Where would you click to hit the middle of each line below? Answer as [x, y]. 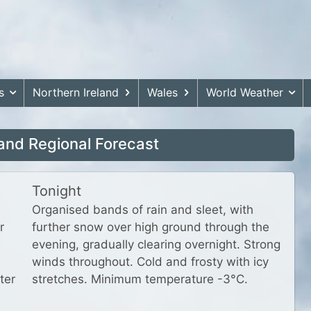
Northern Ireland [76, 92]
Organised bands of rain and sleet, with [143, 210]
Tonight [57, 191]
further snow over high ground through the [151, 227]
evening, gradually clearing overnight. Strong [156, 244]
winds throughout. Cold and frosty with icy [150, 262]
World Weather [245, 92]
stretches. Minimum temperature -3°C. [140, 279]
